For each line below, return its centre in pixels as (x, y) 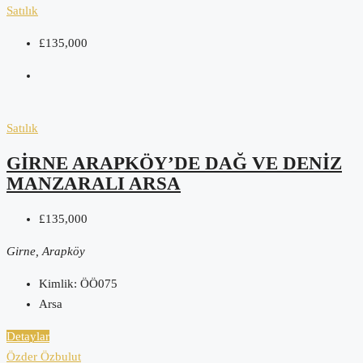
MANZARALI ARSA (94, 184)
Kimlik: (58, 283)
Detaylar (28, 336)
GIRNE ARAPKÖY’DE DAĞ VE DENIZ (174, 164)
